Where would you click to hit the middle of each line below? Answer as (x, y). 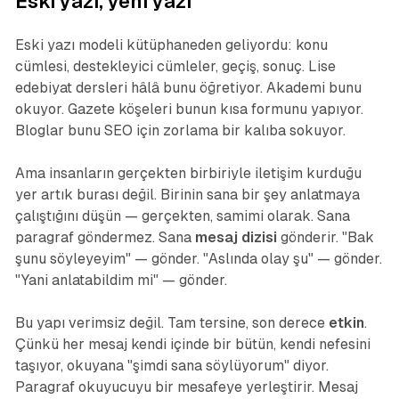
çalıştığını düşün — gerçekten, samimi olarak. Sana (182, 216)
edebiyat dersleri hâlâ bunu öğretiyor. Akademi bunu (188, 88)
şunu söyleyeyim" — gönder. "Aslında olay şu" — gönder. (198, 259)
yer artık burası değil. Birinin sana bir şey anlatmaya (187, 195)
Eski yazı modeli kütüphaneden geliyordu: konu (171, 45)
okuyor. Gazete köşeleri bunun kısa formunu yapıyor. (189, 110)
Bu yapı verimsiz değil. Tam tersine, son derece (171, 323)
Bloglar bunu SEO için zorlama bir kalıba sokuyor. (180, 131)
